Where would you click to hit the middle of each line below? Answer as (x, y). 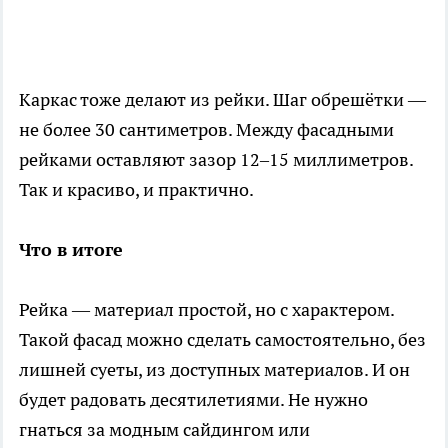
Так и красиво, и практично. (136, 190)
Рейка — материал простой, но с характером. (206, 310)
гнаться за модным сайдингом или (164, 430)
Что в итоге (71, 250)
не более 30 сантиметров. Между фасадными (206, 130)
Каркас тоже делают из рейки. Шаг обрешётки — (222, 100)
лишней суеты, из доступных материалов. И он (214, 370)
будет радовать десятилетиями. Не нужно (193, 400)
